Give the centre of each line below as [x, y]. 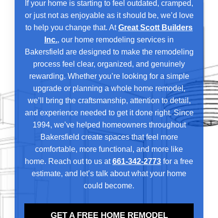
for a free [177, 161]
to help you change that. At [72, 27]
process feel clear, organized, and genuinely [109, 64]
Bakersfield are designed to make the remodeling [109, 52]
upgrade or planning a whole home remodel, [109, 88]
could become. [109, 185]
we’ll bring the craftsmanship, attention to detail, [109, 100]
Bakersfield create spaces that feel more [109, 137]
